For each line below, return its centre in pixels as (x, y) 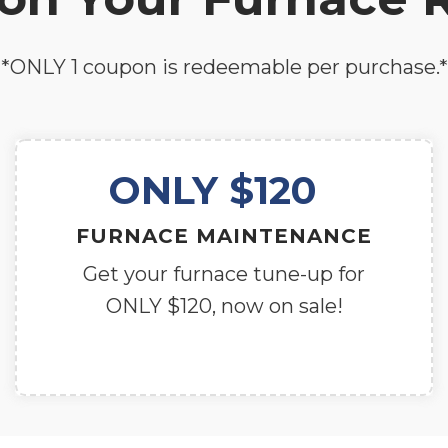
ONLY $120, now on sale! (224, 305)
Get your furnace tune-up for (224, 273)
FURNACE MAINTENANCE (224, 235)
